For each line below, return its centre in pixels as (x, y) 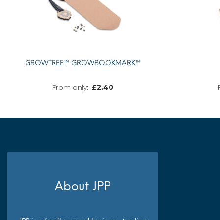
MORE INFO (129, 132)
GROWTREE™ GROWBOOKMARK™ (82, 63)
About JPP (82, 186)
